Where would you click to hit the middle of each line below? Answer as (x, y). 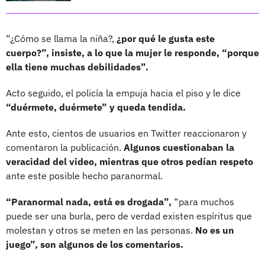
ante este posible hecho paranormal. (84, 175)
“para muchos (203, 201)
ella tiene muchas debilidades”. (77, 67)
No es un (214, 230)
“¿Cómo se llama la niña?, (60, 38)
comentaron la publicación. (65, 147)
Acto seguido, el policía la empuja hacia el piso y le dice (123, 93)
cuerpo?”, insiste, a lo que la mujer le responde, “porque (132, 52)
